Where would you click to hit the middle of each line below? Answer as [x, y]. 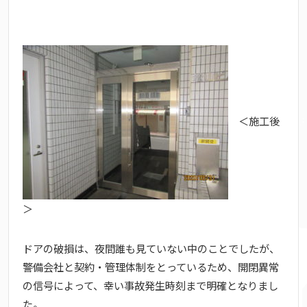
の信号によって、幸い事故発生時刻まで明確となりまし [150, 285]
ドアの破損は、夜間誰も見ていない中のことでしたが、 [151, 248]
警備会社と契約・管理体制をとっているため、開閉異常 [151, 266]
